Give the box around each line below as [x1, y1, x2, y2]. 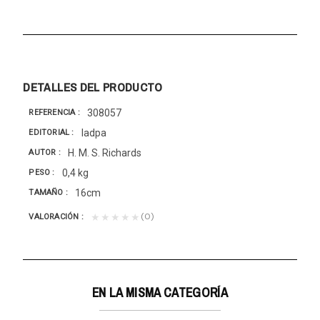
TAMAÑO [29, 188, 66, 198]
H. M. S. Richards [67, 146, 141, 159]
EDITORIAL [29, 128, 72, 138]
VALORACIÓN [29, 212, 81, 222]
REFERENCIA [29, 108, 78, 118]
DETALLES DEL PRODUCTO [23, 78, 163, 95]
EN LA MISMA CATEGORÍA [91, 283, 229, 301]
